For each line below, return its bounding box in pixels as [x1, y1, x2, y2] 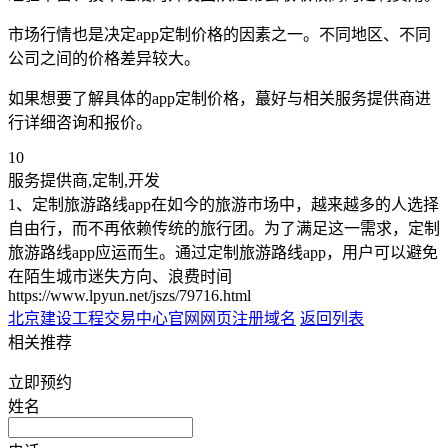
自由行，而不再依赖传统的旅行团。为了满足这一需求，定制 [8, 220, 440, 238]
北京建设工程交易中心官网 [8, 310, 200, 328]
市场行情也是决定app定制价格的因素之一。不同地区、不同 [8, 26, 431, 44]
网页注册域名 [200, 310, 296, 328]
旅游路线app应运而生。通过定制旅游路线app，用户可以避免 [8, 244, 438, 262]
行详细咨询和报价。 [8, 114, 152, 132]
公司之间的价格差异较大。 [8, 50, 200, 68]
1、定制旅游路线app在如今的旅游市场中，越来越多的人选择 [8, 196, 439, 214]
